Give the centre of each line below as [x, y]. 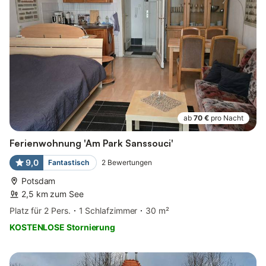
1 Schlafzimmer [108, 211]
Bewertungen [129, 163]
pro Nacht [227, 118]
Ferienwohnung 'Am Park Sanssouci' [91, 143]
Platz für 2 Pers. [40, 211]
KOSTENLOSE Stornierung [63, 227]
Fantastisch [68, 163]
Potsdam [39, 181]
